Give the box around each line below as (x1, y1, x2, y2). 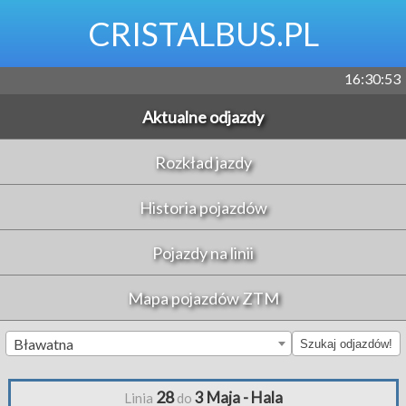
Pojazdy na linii (152, 242, 254, 263)
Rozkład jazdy (154, 151, 252, 172)
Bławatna (14, 335, 73, 353)
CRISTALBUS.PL (87, 14, 319, 53)
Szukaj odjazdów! (300, 336, 392, 351)
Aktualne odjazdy (142, 106, 264, 127)
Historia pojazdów (139, 197, 267, 217)
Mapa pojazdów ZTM (127, 287, 279, 308)
